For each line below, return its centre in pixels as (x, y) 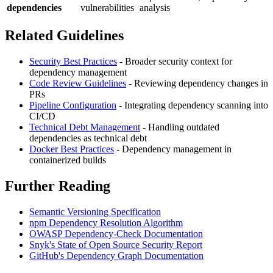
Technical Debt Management (85, 127)
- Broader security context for (175, 62)
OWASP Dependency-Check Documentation (116, 233)
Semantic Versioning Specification (95, 211)
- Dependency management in (173, 149)
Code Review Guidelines (78, 83)
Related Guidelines (64, 36)
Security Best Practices (73, 62)
